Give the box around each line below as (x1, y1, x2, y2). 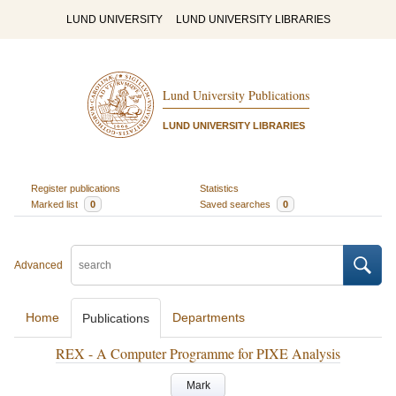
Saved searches (200, 198, 273, 209)
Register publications (30, 182, 120, 194)
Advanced (14, 259, 63, 271)
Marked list (30, 198, 80, 209)
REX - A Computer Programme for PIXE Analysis (56, 344, 340, 362)
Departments (172, 310, 245, 324)
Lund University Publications (162, 87, 309, 104)
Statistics (200, 182, 239, 194)
